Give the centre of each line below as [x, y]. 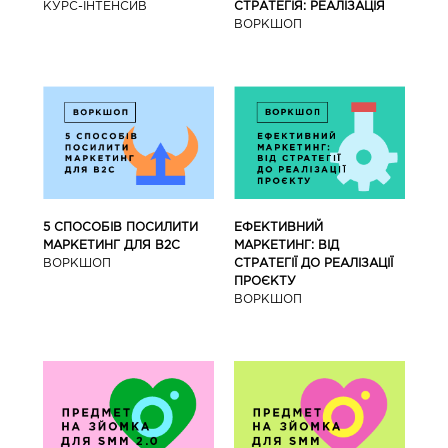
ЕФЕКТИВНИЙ [279, 228]
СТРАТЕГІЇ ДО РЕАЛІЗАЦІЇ [314, 264]
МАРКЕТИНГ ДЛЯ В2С [111, 246]
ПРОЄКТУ [265, 282]
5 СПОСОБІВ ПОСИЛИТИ [120, 228]
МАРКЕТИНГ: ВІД [287, 246]
